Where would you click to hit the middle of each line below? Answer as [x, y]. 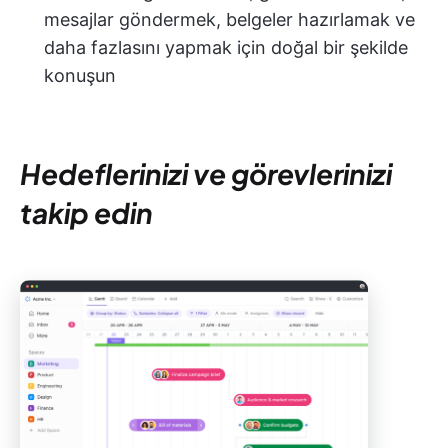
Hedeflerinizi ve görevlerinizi [206, 173]
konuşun [80, 75]
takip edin [86, 212]
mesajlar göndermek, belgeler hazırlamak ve [229, 19]
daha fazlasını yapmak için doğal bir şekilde [226, 47]
